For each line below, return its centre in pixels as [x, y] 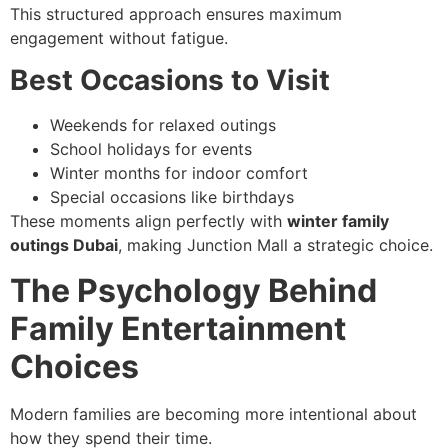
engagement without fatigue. [119, 37]
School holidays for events [151, 149]
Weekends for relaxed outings [163, 125]
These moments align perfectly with [148, 221]
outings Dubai [64, 245]
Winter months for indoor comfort [179, 173]
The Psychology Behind [193, 290]
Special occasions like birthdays [172, 197]
